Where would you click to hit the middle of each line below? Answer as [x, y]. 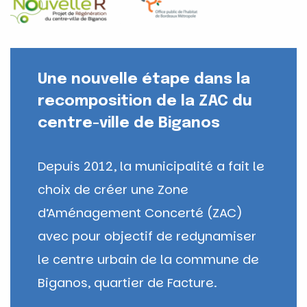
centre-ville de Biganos [129, 123]
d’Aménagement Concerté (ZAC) [140, 212]
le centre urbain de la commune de [148, 259]
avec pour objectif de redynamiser [147, 236]
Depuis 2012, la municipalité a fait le [151, 166]
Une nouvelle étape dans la [144, 79]
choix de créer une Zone [113, 189]
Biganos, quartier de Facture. [127, 282]
